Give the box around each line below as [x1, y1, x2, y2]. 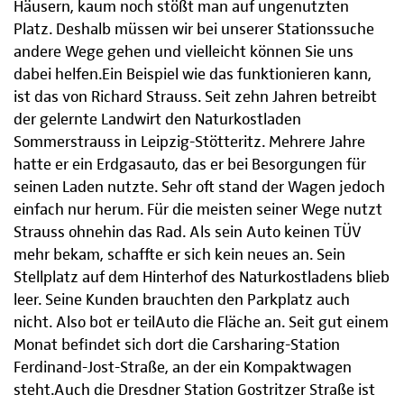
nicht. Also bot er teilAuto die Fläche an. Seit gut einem [14, 315, 389, 332]
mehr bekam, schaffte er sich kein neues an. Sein [14, 247, 345, 264]
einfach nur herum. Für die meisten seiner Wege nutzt [14, 202, 382, 219]
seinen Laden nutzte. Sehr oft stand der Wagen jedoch [14, 179, 385, 197]
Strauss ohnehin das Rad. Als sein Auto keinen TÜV [14, 225, 362, 242]
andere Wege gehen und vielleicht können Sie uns [14, 44, 353, 61]
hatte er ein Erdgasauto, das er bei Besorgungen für [14, 157, 366, 174]
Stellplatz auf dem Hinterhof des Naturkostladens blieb [14, 270, 390, 287]
